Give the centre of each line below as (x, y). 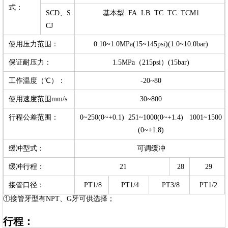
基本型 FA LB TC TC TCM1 (151, 13)
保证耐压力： (30, 62)
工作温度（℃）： (37, 81)
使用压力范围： (34, 44)
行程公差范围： (34, 117)
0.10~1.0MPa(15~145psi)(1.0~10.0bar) (151, 44)
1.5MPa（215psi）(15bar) (151, 62)
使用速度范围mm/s (38, 99)
